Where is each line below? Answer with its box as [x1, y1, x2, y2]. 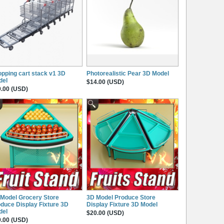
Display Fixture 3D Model [86, 200, 157, 208]
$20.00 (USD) [86, 209, 124, 216]
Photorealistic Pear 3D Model [86, 69, 169, 77]
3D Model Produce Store [86, 193, 155, 201]
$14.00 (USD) [86, 78, 124, 85]
